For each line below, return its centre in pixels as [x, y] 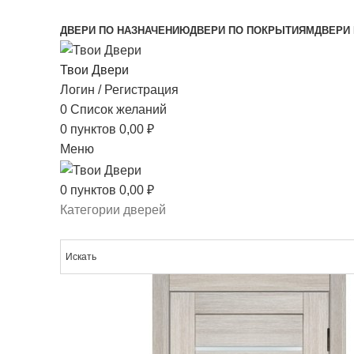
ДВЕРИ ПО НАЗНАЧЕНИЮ [125, 30]
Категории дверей [113, 209]
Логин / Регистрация [119, 90]
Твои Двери [94, 70]
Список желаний [119, 110]
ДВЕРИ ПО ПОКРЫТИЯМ [252, 30]
